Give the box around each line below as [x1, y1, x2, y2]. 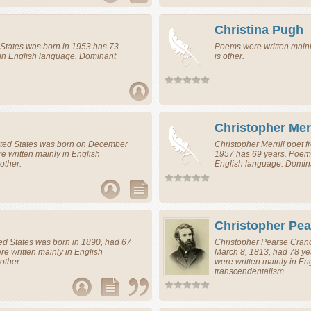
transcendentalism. [215, 267, 286, 276]
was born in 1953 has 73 [24, 42, 119, 51]
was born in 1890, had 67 [33, 237, 131, 247]
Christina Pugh [215, 23, 303, 37]
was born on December [37, 140, 128, 149]
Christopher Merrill [215, 140, 287, 149]
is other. [215, 51, 244, 61]
